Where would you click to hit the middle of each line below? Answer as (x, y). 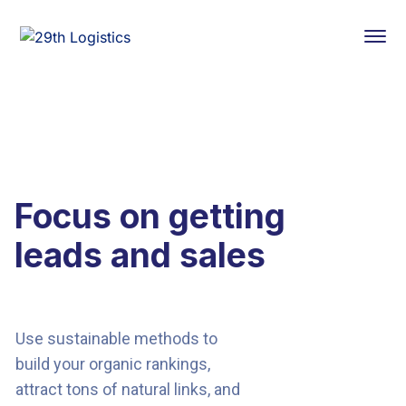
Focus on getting (150, 216)
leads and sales (140, 255)
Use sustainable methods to (116, 338)
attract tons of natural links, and (127, 389)
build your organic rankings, (112, 364)
